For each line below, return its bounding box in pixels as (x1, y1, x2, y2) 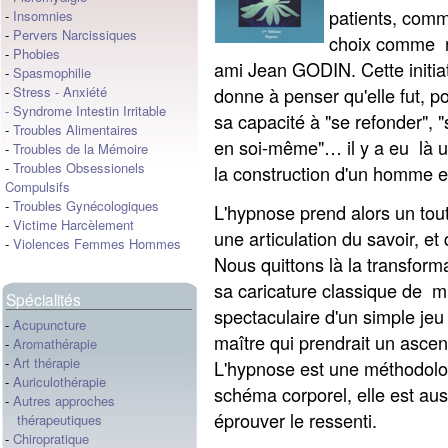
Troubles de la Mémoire (13, 139, 148, 158)
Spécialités (6, 288, 81, 310)
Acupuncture (13, 315, 86, 334)
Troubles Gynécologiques (13, 196, 159, 215)
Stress (13, 82, 51, 101)
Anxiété (63, 82, 107, 101)
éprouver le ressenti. (214, 406, 377, 433)
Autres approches (13, 391, 115, 410)
